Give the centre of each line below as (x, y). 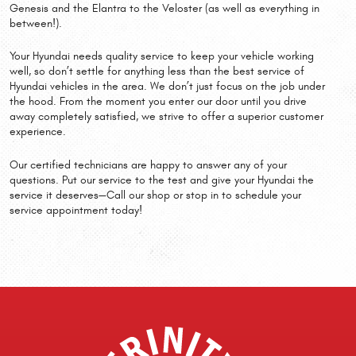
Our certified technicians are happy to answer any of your (148, 165)
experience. (38, 132)
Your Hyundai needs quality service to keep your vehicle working (162, 57)
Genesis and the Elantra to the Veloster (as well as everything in (164, 8)
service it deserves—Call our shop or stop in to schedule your (155, 195)
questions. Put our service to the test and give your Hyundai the (162, 180)
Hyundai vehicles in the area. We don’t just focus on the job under (167, 87)
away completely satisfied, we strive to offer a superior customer (166, 117)
